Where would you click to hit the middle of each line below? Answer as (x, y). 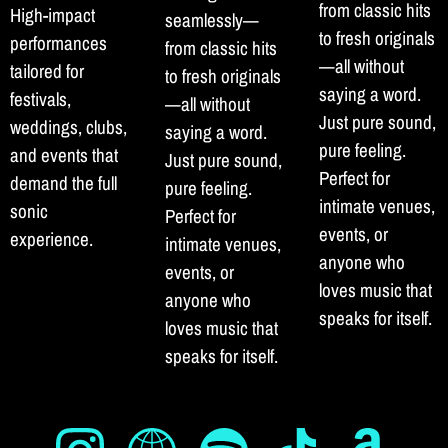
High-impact (52, 15)
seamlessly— (211, 20)
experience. (51, 239)
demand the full (63, 183)
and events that (64, 155)
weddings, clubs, (68, 127)
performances (58, 43)
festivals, (40, 99)
